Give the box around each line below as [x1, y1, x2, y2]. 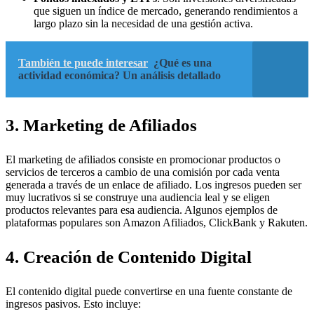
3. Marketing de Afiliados [6, 116, 197, 135]
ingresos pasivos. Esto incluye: [6, 298, 141, 310]
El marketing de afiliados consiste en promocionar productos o [6, 153, 280, 166]
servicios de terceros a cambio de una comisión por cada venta [6, 166, 280, 179]
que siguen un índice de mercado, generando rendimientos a [34, 5, 298, 18]
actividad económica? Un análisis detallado [18, 69, 221, 82]
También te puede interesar [18, 57, 148, 69]
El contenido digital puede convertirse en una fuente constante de [6, 285, 292, 298]
